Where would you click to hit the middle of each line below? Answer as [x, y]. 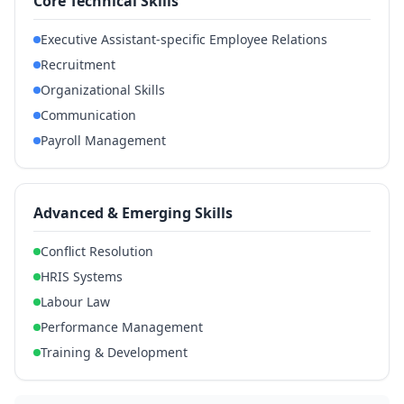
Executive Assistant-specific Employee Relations [184, 39]
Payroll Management [103, 140]
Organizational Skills [103, 90]
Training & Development [114, 352]
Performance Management [122, 327]
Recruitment [78, 64]
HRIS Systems [82, 276]
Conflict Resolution [97, 251]
